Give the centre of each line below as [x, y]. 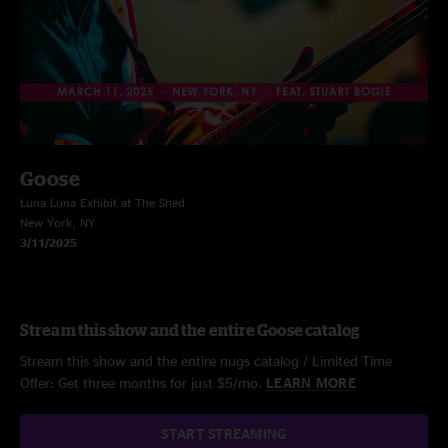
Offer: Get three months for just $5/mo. [143, 382]
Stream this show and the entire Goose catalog [190, 330]
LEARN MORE [311, 382]
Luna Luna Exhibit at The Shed [102, 202]
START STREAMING [224, 433]
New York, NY [57, 222]
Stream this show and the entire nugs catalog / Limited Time [206, 360]
